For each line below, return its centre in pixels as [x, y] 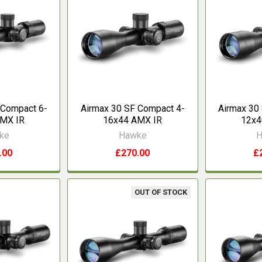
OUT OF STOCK [161, 192]
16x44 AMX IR [133, 120]
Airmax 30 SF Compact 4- [132, 108]
